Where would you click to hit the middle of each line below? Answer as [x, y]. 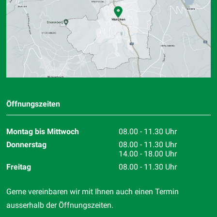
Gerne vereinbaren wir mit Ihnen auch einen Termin [93, 191]
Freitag [19, 167]
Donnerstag [27, 144]
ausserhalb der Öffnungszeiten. [60, 205]
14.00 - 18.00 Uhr [148, 154]
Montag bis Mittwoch [43, 131]
